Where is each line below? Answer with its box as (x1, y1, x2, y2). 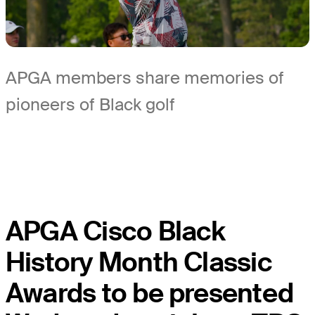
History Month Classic (6, 245, 272, 281)
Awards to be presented (6, 276, 294, 311)
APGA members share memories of (6, 67, 284, 89)
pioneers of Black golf (6, 94, 175, 116)
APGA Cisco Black (6, 214, 226, 250)
